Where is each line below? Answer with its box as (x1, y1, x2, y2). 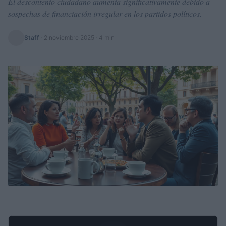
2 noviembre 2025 (44, 34, 94, 41)
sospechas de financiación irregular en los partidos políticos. (8, 8, 202, 19)
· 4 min (94, 34, 115, 41)
